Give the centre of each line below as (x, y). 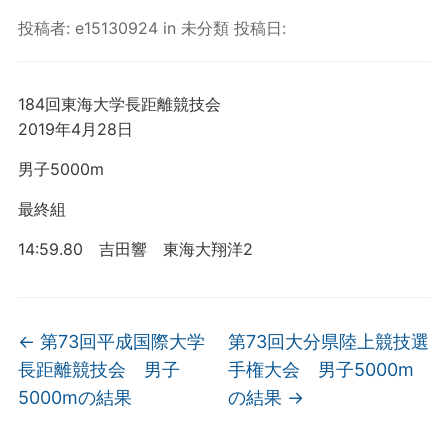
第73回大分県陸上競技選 (329, 341)
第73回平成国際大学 (119, 341)
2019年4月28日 (75, 129)
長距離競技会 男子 (98, 369)
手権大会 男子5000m (321, 369)
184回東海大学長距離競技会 (119, 104)
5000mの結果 (74, 397)
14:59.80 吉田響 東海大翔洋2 (135, 249)
